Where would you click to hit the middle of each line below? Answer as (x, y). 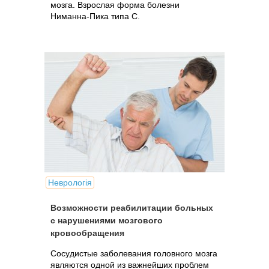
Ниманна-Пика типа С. (95, 16)
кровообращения (87, 233)
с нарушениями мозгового (107, 220)
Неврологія (70, 183)
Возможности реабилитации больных (132, 208)
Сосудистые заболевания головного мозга (134, 253)
